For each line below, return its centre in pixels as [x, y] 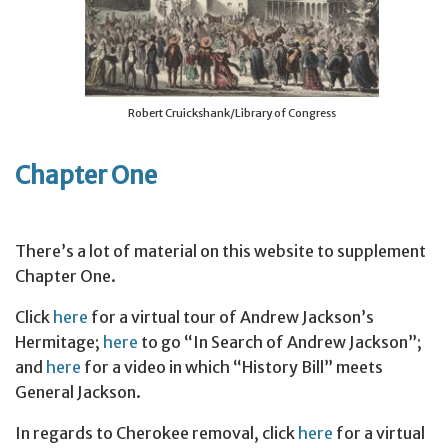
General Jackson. [78, 392]
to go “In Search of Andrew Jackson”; [280, 342]
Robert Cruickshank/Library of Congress [232, 113]
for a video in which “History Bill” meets [232, 367]
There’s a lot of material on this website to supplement [220, 251]
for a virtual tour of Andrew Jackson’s [231, 317]
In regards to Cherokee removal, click [156, 433]
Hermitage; [59, 342]
